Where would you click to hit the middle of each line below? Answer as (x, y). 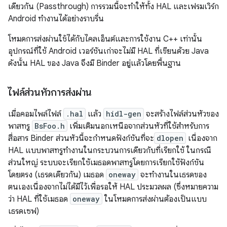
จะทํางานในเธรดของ (173, 175)
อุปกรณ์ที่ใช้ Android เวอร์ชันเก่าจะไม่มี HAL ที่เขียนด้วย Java (108, 51)
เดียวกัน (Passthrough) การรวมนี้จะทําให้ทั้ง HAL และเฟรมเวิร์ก (113, 7)
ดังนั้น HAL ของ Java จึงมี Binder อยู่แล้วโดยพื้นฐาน (94, 63)
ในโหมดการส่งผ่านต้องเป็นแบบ (155, 199)
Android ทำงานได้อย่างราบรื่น (56, 19)
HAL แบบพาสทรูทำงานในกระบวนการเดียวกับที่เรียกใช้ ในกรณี (110, 150)
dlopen (170, 138)
